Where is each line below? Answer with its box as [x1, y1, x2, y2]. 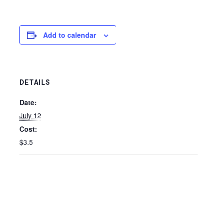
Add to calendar [43, 30, 96, 40]
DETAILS [19, 78, 50, 86]
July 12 [19, 110, 41, 120]
